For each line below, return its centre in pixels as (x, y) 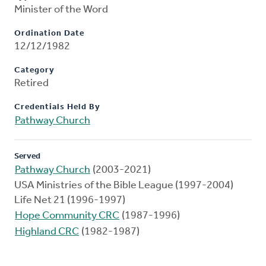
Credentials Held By (57, 107)
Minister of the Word (61, 10)
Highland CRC (47, 232)
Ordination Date (49, 34)
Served (27, 157)
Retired (31, 84)
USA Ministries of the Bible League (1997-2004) (124, 186)
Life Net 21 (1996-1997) (70, 201)
